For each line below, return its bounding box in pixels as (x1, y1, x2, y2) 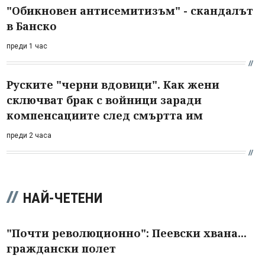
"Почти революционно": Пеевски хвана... (7, 225, 247, 240)
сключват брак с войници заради (7, 92, 202, 107)
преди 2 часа (7, 131, 51, 140)
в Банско (7, 18, 57, 33)
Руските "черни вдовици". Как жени (7, 77, 219, 92)
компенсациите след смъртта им (7, 108, 203, 122)
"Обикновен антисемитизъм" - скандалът (7, 3, 253, 18)
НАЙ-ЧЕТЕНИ (23, 189, 102, 206)
